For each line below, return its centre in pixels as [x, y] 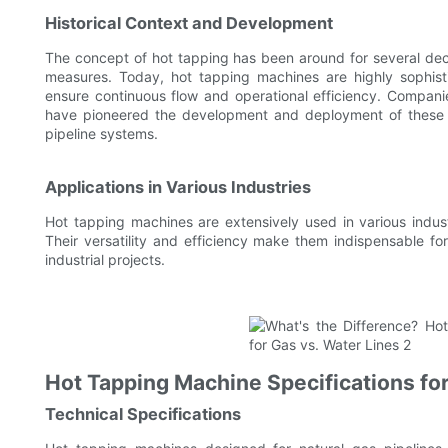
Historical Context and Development [189, 23]
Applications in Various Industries [178, 187]
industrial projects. [105, 260]
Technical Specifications [143, 414]
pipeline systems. [101, 134]
